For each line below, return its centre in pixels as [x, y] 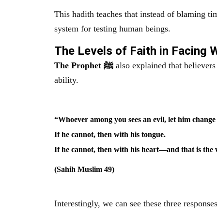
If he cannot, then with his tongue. [110, 134]
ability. [66, 80]
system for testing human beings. [112, 29]
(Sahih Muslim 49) [84, 170]
